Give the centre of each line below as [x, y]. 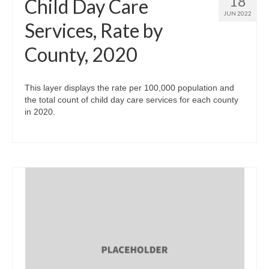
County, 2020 [81, 55]
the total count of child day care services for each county [131, 100]
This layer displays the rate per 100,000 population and [129, 88]
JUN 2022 [237, 14]
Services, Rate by [94, 31]
